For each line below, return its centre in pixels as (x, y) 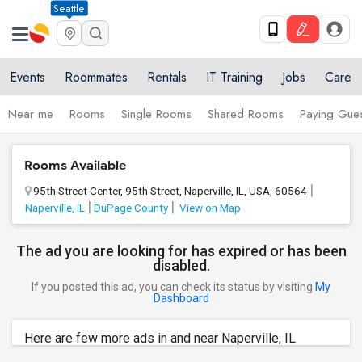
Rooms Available (75, 166)
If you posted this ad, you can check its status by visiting (173, 287)
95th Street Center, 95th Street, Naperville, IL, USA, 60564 (170, 191)
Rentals (167, 77)
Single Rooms (156, 114)
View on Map (209, 208)
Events (27, 77)
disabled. (181, 265)
